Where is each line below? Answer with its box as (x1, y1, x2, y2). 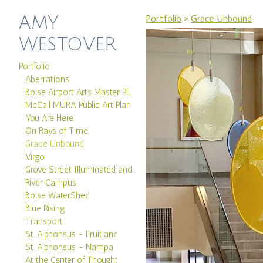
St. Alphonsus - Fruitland (25, 229, 119, 240)
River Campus (25, 177, 77, 188)
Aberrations (25, 74, 70, 85)
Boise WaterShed (25, 190, 90, 201)
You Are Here (25, 113, 74, 124)
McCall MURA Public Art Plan (25, 100, 131, 111)
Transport (25, 216, 63, 227)
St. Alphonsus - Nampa (25, 242, 114, 253)
